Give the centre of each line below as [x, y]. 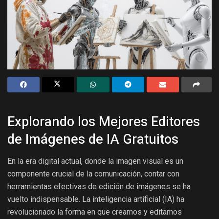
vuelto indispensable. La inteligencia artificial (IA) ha [96, 199]
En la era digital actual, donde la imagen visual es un [95, 161]
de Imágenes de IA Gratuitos [93, 140]
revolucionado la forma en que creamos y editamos [95, 212]
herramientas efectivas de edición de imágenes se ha [99, 187]
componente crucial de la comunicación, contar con [93, 174]
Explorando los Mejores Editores [104, 122]
